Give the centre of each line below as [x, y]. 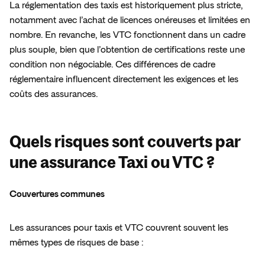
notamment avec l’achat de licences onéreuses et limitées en [130, 20]
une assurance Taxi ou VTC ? [112, 162]
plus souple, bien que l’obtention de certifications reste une [127, 50]
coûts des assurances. [56, 94]
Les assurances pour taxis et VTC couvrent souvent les [119, 228]
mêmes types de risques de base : [79, 243]
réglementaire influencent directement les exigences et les [124, 80]
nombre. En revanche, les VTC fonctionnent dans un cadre [127, 35]
